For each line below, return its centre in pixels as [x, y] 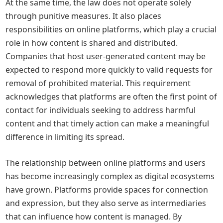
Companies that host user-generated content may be [106, 56]
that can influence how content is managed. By [94, 217]
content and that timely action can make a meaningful [108, 123]
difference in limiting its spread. [65, 137]
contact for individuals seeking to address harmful [101, 110]
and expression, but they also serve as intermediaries [106, 203]
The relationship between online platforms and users [106, 163]
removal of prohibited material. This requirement [98, 83]
